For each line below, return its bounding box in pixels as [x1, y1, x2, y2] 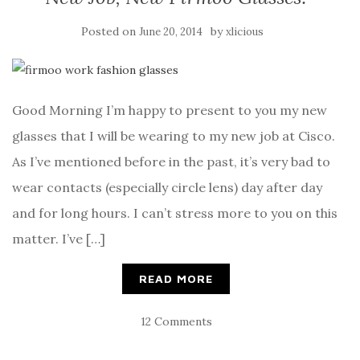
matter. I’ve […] [12, 231, 105, 247]
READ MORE [139, 272, 213, 286]
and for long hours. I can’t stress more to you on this [12, 205, 337, 222]
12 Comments [140, 314, 212, 329]
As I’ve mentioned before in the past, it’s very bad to [12, 153, 330, 170]
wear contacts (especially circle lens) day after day [12, 179, 322, 196]
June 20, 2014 [138, 25, 202, 39]
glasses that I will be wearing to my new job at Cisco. [12, 128, 335, 145]
